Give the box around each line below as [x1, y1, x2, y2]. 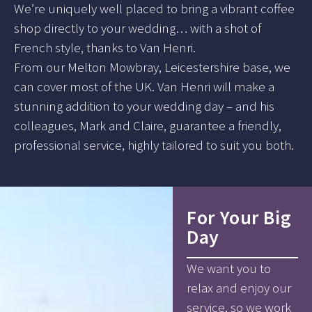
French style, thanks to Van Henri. [14, 38, 196, 56]
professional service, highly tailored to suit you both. [14, 136, 294, 153]
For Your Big [187, 204, 292, 230]
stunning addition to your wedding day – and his [14, 97, 274, 114]
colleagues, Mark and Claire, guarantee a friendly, [14, 116, 281, 134]
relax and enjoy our [187, 279, 292, 296]
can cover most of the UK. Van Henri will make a [14, 77, 274, 95]
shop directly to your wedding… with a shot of [14, 19, 261, 36]
